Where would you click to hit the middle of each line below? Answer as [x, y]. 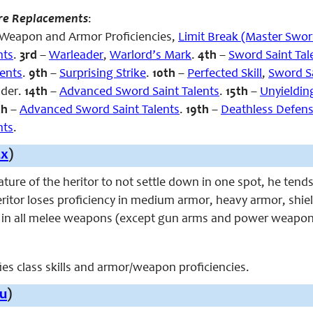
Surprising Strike [103, 74]
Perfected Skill [225, 74]
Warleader [76, 56]
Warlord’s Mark [151, 56]
